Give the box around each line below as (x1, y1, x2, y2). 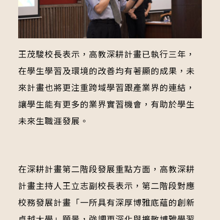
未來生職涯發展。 (18, 114, 89, 127)
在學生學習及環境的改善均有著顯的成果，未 (18, 64, 195, 77)
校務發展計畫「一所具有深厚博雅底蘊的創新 (18, 195, 195, 208)
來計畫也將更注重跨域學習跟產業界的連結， (18, 81, 195, 93)
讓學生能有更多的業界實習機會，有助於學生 (18, 97, 195, 110)
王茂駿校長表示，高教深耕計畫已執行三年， (18, 47, 195, 60)
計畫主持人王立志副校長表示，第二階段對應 (18, 179, 195, 192)
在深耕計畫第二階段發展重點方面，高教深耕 (18, 162, 195, 175)
